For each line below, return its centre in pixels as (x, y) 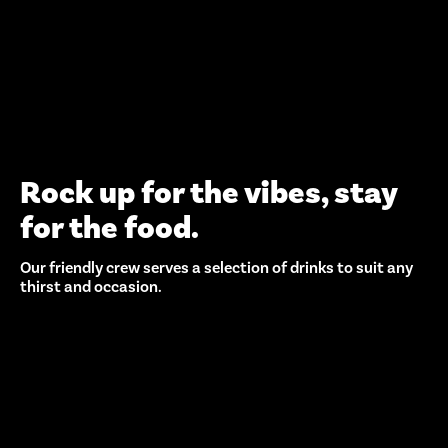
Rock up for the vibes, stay (208, 193)
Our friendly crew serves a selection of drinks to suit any (216, 267)
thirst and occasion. (91, 286)
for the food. (109, 228)
